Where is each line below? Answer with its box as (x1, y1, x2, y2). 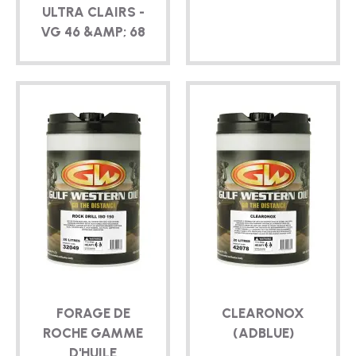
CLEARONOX (222, 304, 304, 321)
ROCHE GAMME (43, 324, 143, 341)
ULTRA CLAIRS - (41, 4, 145, 21)
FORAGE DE (56, 304, 130, 321)
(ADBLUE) (232, 324, 294, 341)
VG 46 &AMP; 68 (41, 24, 145, 41)
